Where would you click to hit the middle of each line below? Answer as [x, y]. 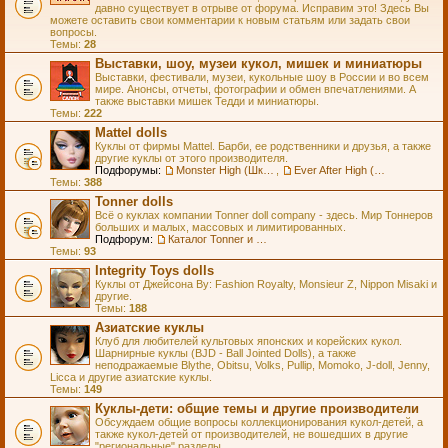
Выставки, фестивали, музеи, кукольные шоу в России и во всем [262, 77]
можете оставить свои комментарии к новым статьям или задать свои [230, 20]
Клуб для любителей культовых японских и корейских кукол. [248, 341]
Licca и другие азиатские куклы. [131, 377]
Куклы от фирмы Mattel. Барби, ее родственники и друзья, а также [263, 146]
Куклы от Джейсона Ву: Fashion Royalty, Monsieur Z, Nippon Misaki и [266, 284]
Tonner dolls [134, 201]
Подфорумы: [128, 170]
